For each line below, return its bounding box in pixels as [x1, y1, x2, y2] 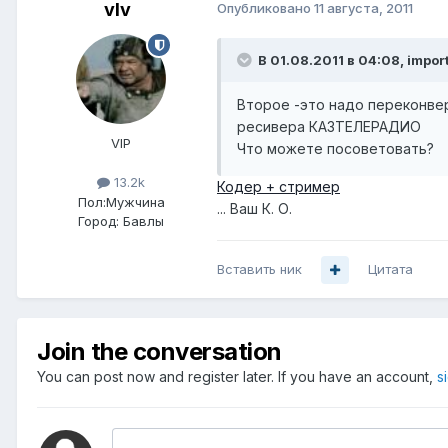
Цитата [368, 261, 413, 278]
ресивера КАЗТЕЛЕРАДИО [237, 118, 421, 136]
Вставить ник [217, 261, 302, 278]
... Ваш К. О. [217, 200, 292, 218]
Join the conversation [37, 337, 282, 367]
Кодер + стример [217, 178, 340, 196]
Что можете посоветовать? [237, 140, 434, 158]
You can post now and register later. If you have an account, [37, 368, 437, 386]
